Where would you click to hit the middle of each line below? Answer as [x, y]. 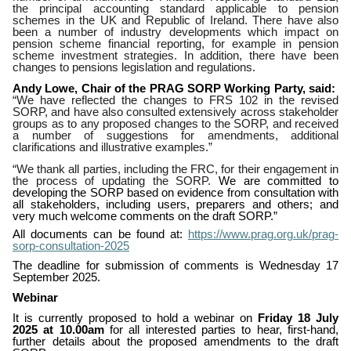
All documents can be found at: [100, 234]
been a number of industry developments [127, 32]
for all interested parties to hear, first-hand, [221, 329]
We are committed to [279, 181]
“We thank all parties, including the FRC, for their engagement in [175, 169]
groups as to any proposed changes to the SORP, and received [175, 124]
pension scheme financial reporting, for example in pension [175, 43]
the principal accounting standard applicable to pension [175, 8]
